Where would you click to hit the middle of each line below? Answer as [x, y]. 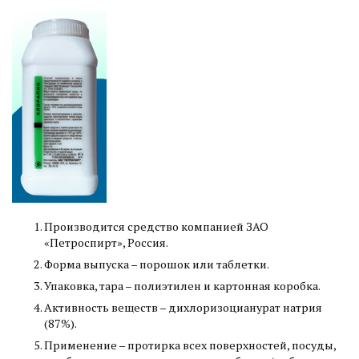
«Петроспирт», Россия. [106, 242]
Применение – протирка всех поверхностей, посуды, [190, 345]
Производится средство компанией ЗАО [156, 226]
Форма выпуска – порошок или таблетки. [157, 264]
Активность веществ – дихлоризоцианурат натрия [183, 307]
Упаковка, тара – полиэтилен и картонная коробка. [182, 285]
